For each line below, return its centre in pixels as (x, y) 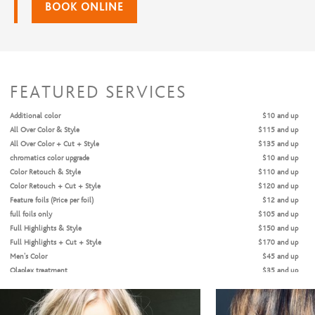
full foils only (31, 214)
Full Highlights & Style (46, 228)
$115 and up (278, 130)
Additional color (35, 116)
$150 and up (278, 228)
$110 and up (278, 172)
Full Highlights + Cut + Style (56, 242)
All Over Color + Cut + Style (54, 144)
